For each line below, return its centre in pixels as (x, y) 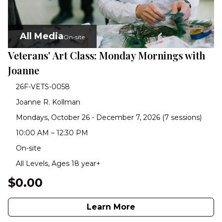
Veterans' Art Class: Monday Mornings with (107, 55)
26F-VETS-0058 (43, 86)
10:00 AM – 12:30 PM (52, 133)
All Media (42, 36)
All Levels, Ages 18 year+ (58, 163)
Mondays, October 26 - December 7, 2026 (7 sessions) (109, 117)
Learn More (111, 207)
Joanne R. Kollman (48, 102)
